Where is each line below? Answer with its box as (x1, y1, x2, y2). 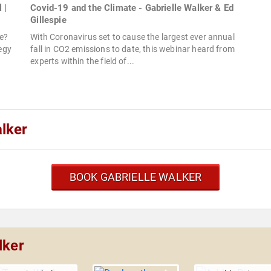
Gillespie (30, 15, 67, 26)
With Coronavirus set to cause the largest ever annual (30, 32, 235, 42)
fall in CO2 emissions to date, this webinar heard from (30, 44, 235, 54)
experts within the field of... (30, 56, 135, 67)
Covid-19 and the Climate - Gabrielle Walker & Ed (30, 2, 234, 14)
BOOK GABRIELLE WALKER (69, 171, 202, 184)
